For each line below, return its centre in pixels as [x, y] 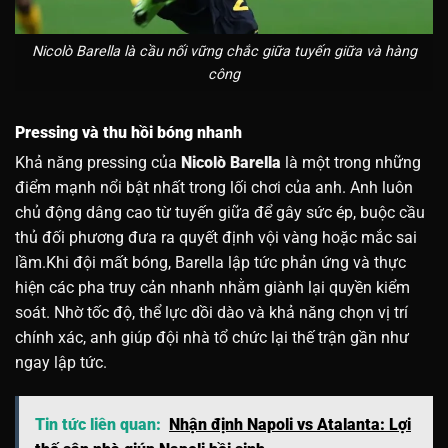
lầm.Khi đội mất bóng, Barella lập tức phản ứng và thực [210, 263]
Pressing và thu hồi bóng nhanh [128, 133]
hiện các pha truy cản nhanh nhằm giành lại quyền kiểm [212, 288]
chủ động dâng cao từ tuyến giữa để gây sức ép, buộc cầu [220, 213]
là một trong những [351, 163]
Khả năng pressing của [98, 163]
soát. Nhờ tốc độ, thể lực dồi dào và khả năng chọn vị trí [211, 313]
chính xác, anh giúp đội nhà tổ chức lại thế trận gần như [212, 338]
